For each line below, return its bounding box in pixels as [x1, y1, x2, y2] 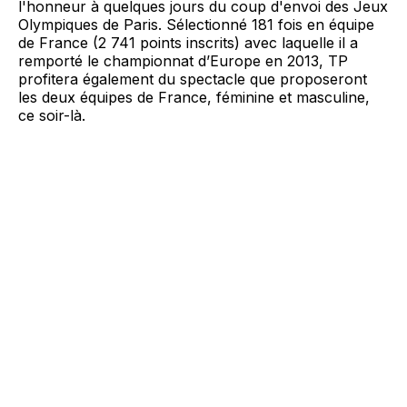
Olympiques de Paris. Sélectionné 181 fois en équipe [18, 15, 374, 34]
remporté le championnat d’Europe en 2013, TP [18, 51, 348, 70]
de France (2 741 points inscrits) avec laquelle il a [18, 33, 358, 52]
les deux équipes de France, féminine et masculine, [18, 87, 370, 106]
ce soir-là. [18, 105, 85, 124]
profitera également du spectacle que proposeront [18, 69, 367, 88]
